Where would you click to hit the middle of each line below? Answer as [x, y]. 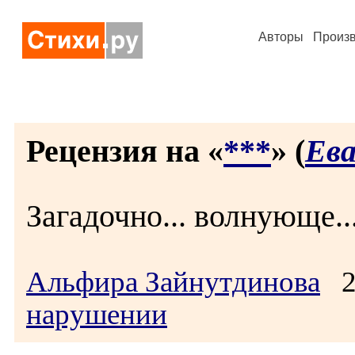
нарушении [97, 314]
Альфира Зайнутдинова [173, 282]
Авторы [281, 37]
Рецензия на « [125, 151]
